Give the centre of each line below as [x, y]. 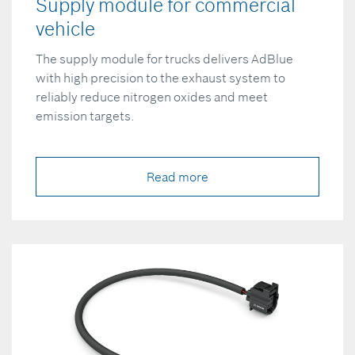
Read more [177, 177]
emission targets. [85, 116]
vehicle [65, 29]
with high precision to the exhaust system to [160, 78]
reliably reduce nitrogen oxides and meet [152, 97]
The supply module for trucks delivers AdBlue [164, 59]
